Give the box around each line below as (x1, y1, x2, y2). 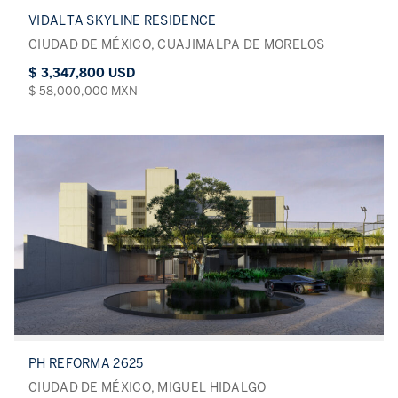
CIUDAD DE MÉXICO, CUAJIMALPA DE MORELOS (28, 37, 325, 53)
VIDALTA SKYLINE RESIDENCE (28, 13, 217, 29)
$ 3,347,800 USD (28, 66, 135, 82)
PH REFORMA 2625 (28, 356, 144, 372)
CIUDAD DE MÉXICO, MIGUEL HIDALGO (28, 380, 267, 396)
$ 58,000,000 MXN (28, 84, 138, 99)
